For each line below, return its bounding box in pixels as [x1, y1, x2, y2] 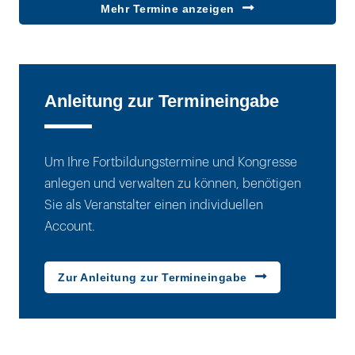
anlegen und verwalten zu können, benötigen [44, 177, 301, 190]
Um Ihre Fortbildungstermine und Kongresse [44, 155, 297, 169]
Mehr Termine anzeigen [101, 2, 235, 15]
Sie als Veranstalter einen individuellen [44, 198, 263, 212]
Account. [44, 219, 95, 233]
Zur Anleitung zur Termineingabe [58, 270, 247, 284]
